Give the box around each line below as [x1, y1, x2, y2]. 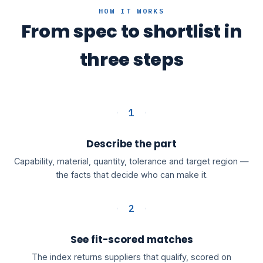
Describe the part [86, 137, 177, 151]
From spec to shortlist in [21, 19, 242, 45]
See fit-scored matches [70, 232, 193, 247]
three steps [79, 47, 184, 73]
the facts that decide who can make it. [55, 169, 208, 180]
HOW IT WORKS [99, 6, 164, 16]
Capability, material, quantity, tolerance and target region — [14, 156, 249, 166]
